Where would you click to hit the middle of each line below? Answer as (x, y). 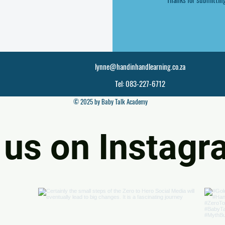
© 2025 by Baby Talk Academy (110, 101)
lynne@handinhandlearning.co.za (140, 66)
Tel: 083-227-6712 (140, 83)
